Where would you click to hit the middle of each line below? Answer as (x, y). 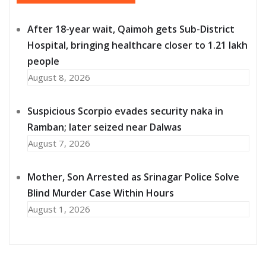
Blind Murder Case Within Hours (101, 193)
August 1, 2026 (59, 209)
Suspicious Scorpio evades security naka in (125, 111)
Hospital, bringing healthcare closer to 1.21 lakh (137, 45)
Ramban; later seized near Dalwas (104, 127)
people (43, 61)
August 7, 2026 (59, 143)
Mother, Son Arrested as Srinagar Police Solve (133, 177)
